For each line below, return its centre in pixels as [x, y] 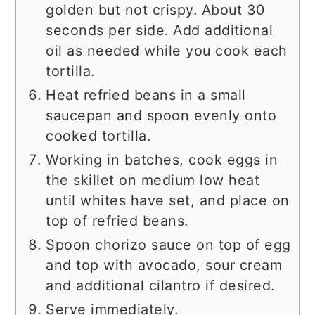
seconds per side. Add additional [160, 30]
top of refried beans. [117, 220]
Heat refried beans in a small [146, 95]
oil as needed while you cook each [167, 50]
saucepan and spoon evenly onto [161, 115]
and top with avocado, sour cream [164, 265]
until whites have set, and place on [168, 200]
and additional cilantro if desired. [160, 285]
